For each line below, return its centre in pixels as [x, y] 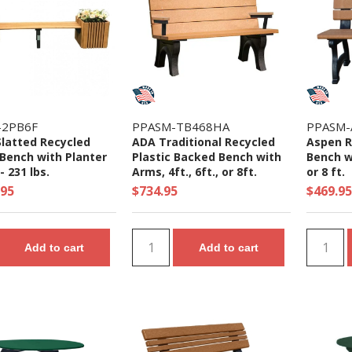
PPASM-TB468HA [181, 126]
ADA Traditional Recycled [203, 142]
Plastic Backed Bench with [207, 157]
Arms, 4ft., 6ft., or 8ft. [194, 172]
